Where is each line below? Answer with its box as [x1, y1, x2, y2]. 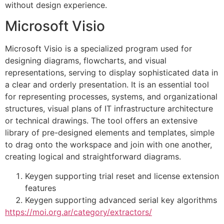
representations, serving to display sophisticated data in [5, 67, 218, 78]
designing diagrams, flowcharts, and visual [5, 55, 166, 66]
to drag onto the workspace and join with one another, [5, 139, 212, 150]
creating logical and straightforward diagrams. [5, 151, 181, 162]
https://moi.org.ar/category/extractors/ [5, 206, 152, 217]
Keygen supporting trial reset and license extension [25, 170, 219, 181]
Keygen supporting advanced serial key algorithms [25, 194, 217, 205]
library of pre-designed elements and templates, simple [5, 127, 214, 138]
